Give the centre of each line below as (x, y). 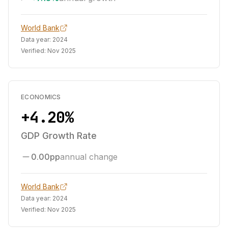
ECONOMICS (41, 97)
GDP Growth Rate (59, 136)
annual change (89, 157)
